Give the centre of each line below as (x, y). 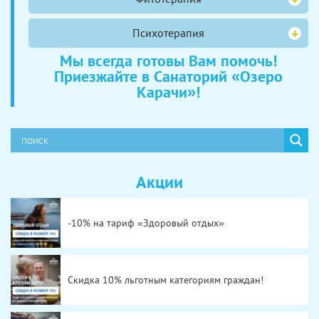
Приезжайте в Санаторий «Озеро (168, 76)
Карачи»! (168, 92)
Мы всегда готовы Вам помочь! (168, 61)
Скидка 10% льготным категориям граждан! (166, 280)
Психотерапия (168, 33)
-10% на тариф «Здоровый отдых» (146, 223)
